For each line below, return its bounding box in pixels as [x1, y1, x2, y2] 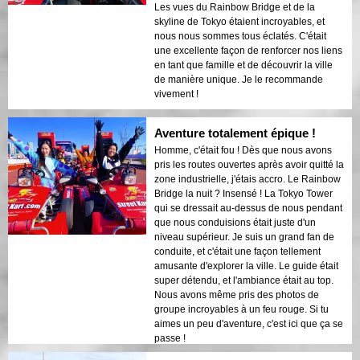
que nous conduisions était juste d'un [154, 216, 316, 228]
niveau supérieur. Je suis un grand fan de [154, 231, 334, 243]
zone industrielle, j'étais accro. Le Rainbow [154, 173, 341, 185]
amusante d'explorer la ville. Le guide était [154, 260, 338, 272]
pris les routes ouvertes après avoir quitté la [154, 158, 344, 170]
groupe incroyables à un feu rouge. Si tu [154, 303, 329, 315]
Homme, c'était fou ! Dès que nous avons [154, 144, 332, 156]
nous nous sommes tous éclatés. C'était [154, 30, 326, 42]
